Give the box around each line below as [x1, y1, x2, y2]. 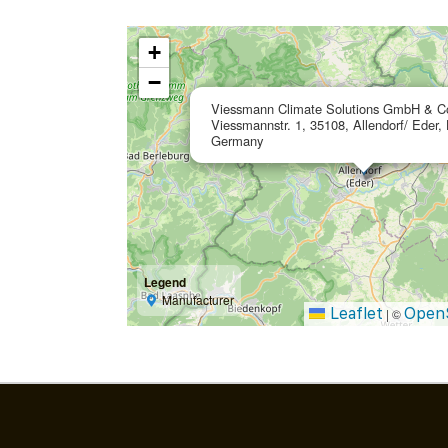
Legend [143, 272, 186, 291]
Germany [210, 130, 263, 150]
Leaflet [325, 303, 384, 323]
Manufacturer [162, 290, 235, 308]
